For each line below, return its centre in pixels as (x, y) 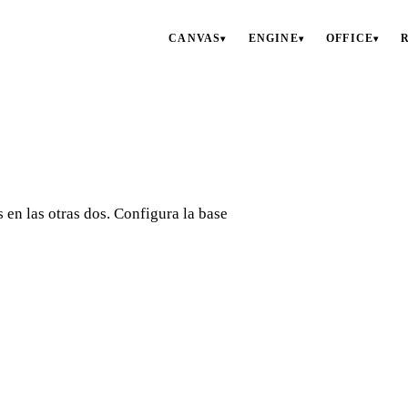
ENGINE (273, 38)
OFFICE (350, 38)
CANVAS (195, 38)
